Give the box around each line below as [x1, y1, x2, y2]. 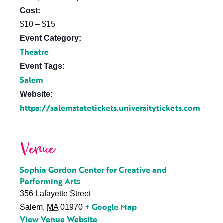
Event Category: [20, 34, 81, 42]
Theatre [20, 46, 49, 58]
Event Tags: [20, 62, 65, 70]
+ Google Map [85, 201, 137, 213]
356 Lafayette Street [20, 189, 91, 198]
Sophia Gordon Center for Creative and [20, 164, 167, 176]
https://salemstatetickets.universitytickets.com [20, 102, 200, 113]
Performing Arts [20, 175, 80, 187]
